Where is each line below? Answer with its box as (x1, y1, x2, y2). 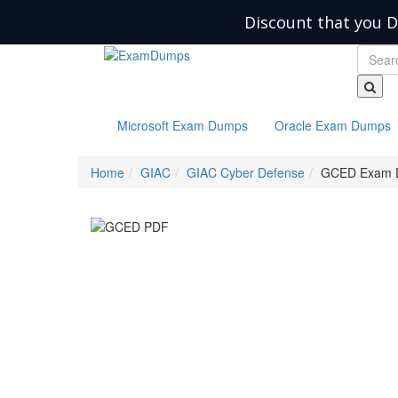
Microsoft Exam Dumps (117, 116, 248, 135)
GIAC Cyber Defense (187, 163, 305, 182)
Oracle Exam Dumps (275, 116, 391, 135)
